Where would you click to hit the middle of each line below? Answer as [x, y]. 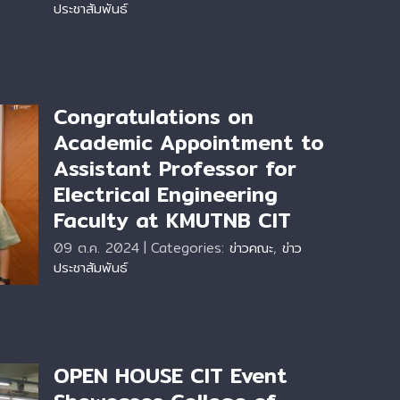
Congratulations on [154, 117]
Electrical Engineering [166, 195]
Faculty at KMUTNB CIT [172, 221]
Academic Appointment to [189, 143]
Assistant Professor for [175, 169]
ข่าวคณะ [251, 248]
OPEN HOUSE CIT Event [171, 376]
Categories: [190, 248]
